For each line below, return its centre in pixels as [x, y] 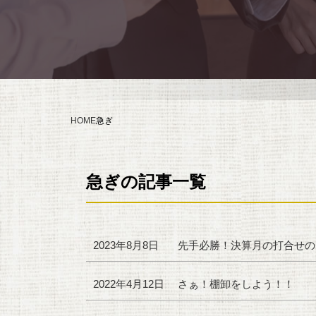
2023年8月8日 [126, 245]
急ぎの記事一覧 [146, 182]
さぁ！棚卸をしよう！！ [236, 284]
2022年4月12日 [129, 284]
